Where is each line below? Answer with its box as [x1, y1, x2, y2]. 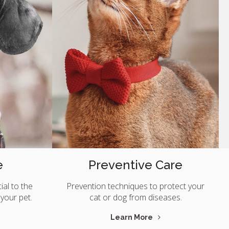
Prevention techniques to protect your [66, 180, 204, 192]
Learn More [110, 213, 153, 221]
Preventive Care [88, 157, 182, 172]
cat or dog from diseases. [89, 191, 182, 203]
